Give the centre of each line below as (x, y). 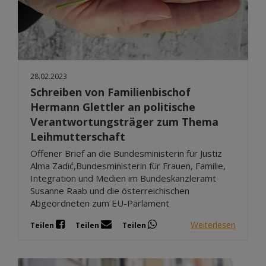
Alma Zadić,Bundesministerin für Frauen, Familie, (128, 166)
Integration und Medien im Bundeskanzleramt (123, 178)
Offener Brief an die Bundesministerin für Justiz (126, 153)
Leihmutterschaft (78, 137)
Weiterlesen (213, 224)
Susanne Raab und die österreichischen (110, 191)
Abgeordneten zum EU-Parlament (100, 203)
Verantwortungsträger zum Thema (124, 122)
